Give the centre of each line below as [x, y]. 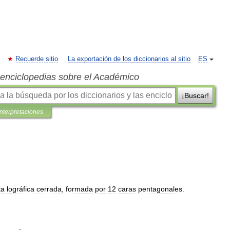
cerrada [49, 189]
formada [79, 189]
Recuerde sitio [37, 59]
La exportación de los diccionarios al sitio [129, 59]
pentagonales [160, 189]
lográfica [21, 189]
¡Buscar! [195, 95]
